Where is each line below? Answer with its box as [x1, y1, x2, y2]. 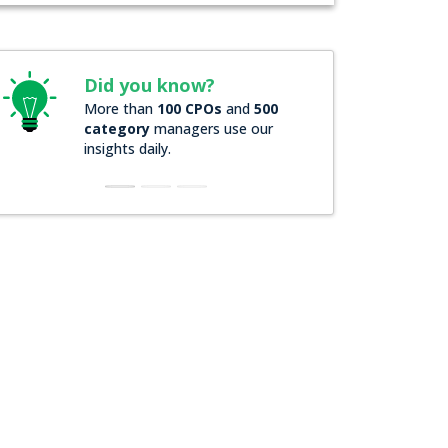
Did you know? [83, 73, 215, 97]
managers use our [149, 119, 273, 138]
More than [83, 99, 157, 118]
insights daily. [83, 139, 171, 158]
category [83, 119, 150, 138]
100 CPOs [156, 99, 222, 118]
